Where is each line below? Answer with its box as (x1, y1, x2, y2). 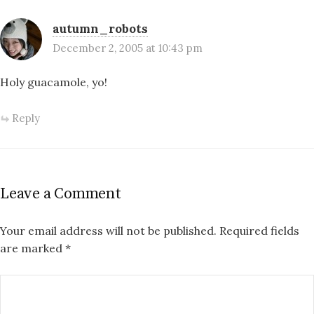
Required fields (219, 223, 299, 238)
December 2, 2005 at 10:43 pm (53, 41, 203, 55)
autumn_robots (53, 21, 148, 37)
